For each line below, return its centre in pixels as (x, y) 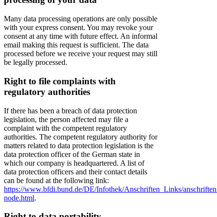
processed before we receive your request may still (81, 54)
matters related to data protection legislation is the (79, 145)
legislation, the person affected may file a (66, 119)
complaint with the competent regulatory (65, 128)
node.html (19, 198)
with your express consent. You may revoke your (78, 28)
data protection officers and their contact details (76, 171)
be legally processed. (36, 62)
